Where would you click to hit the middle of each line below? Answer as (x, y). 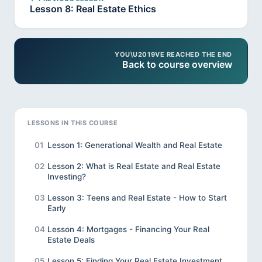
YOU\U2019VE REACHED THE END (173, 55)
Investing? (67, 177)
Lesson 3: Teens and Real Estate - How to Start (137, 198)
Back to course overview (177, 65)
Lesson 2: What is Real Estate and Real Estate (134, 166)
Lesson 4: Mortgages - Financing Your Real (128, 230)
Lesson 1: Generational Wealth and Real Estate (135, 145)
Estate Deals (71, 240)
